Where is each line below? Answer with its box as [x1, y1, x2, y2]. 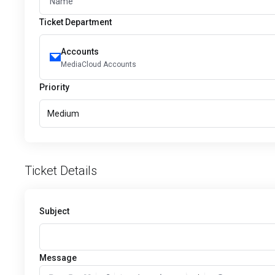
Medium [47, 109, 79, 118]
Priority [39, 82, 69, 92]
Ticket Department [39, 17, 112, 27]
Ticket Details [25, 163, 97, 178]
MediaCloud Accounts [61, 60, 136, 69]
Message [39, 253, 77, 263]
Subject [39, 206, 69, 216]
